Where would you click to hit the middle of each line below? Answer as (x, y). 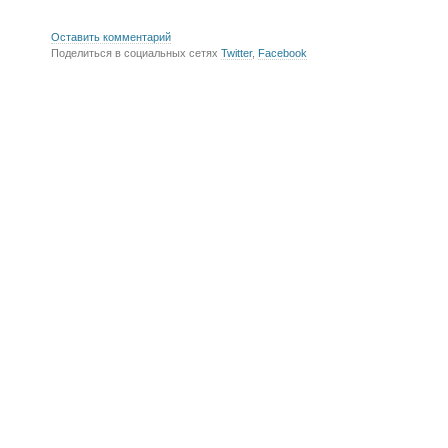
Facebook (282, 52)
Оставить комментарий (111, 36)
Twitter (236, 52)
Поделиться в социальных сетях (136, 52)
